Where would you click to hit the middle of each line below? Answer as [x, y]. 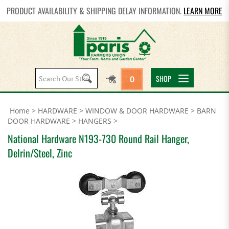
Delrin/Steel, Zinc [40, 153]
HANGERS [95, 121]
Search [77, 77]
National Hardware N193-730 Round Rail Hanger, [98, 139]
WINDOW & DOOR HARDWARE [137, 111]
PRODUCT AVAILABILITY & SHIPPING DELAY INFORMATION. [95, 11]
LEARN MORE [203, 11]
